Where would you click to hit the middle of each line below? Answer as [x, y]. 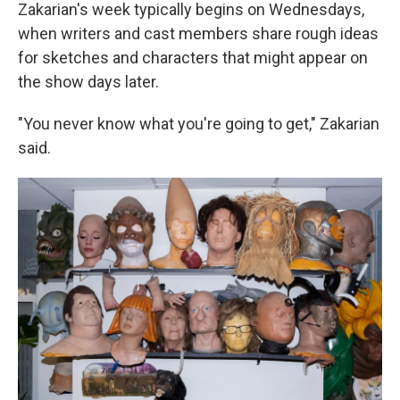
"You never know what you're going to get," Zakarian [199, 124]
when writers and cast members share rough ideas [198, 33]
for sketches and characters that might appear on [193, 58]
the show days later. [88, 82]
